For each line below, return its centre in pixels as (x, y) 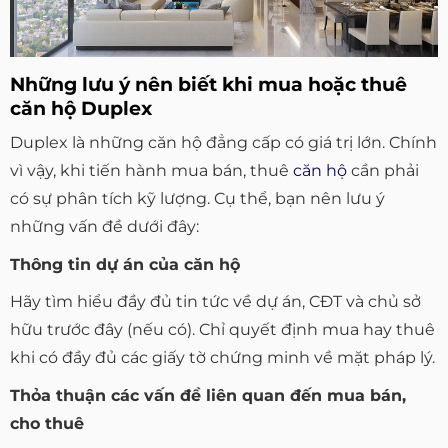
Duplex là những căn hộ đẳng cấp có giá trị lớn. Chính (223, 143)
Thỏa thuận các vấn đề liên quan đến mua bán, (208, 396)
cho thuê (47, 424)
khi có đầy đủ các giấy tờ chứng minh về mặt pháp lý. (222, 358)
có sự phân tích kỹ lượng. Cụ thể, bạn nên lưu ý (197, 199)
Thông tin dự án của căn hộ (125, 264)
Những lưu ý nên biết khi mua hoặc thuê (208, 83)
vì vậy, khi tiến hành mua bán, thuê (151, 171)
